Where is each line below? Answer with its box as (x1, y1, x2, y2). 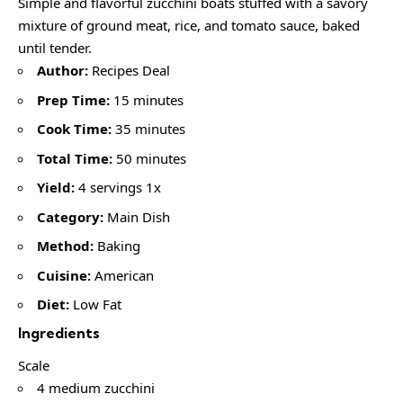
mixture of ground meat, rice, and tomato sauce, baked (18, 16, 360, 35)
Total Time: (37, 148, 112, 167)
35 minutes (112, 120, 185, 139)
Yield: (37, 178, 75, 197)
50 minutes (112, 148, 186, 167)
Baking (94, 237, 140, 255)
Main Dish (103, 207, 170, 226)
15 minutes (110, 90, 184, 109)
